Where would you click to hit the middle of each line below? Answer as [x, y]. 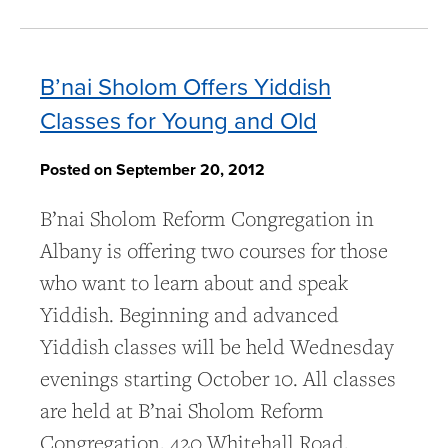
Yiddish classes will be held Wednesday [217, 347]
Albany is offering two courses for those [214, 251]
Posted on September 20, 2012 [152, 170]
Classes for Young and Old [178, 120]
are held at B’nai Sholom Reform [182, 411]
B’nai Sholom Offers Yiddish [185, 86]
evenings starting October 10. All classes [218, 379]
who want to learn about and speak [194, 283]
